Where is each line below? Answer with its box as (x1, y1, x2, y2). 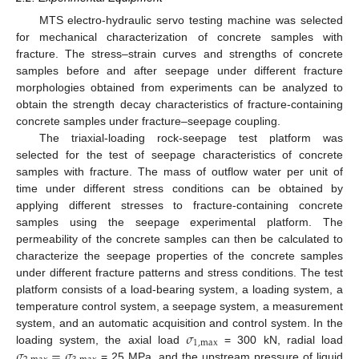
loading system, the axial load (16, 333, 186, 346)
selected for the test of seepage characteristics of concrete (16, 147, 343, 161)
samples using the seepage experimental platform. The (16, 215, 343, 228)
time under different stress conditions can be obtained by (16, 181, 343, 195)
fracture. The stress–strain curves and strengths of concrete (16, 46, 343, 60)
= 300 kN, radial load (218, 333, 343, 346)
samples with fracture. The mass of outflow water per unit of (16, 164, 343, 178)
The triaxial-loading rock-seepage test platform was (38, 131, 343, 144)
